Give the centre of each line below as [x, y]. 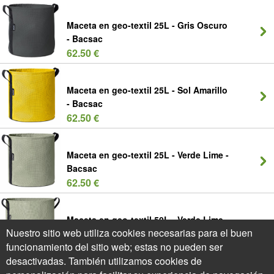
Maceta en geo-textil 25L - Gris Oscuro [147, 25]
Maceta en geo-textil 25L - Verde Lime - [148, 155]
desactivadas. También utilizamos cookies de [104, 261]
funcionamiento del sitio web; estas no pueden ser [114, 247]
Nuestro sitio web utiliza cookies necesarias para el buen [129, 233]
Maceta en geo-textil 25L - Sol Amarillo [147, 90]
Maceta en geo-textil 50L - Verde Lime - [148, 220]
